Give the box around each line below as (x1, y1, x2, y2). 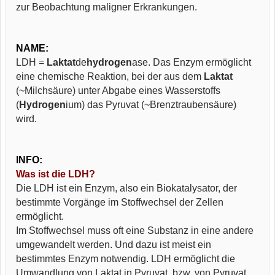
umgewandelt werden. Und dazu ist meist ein (16, 239, 211, 250)
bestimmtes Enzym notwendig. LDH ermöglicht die (16, 254, 235, 264)
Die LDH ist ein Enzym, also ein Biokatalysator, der (16, 183, 237, 193)
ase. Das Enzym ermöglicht (132, 57, 251, 68)
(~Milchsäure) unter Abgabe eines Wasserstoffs (16, 85, 220, 96)
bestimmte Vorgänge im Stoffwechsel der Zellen (16, 197, 223, 207)
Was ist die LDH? (16, 169, 95, 179)
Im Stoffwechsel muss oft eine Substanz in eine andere (16, 225, 254, 236)
